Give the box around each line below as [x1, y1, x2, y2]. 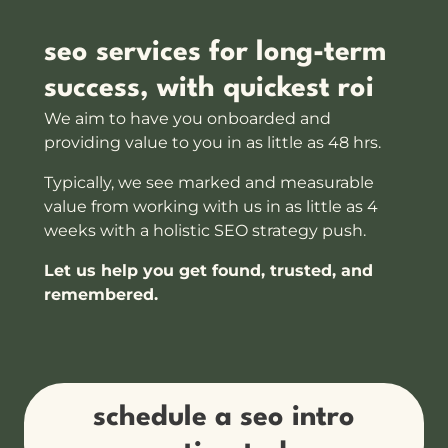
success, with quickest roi [44, 74, 374, 103]
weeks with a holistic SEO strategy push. [44, 220, 366, 240]
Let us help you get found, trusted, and [44, 260, 373, 280]
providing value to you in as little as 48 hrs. [44, 132, 381, 152]
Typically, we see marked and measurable [44, 172, 374, 192]
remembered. [44, 284, 158, 304]
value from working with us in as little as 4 [44, 196, 378, 216]
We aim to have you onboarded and [44, 108, 331, 128]
